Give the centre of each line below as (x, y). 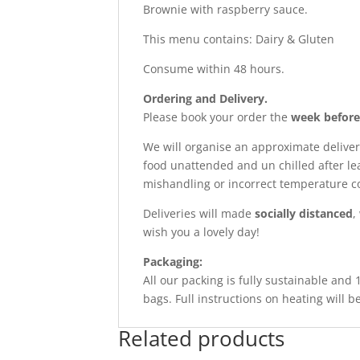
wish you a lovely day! (201, 232)
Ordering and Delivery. (205, 99)
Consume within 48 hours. (214, 69)
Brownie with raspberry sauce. (225, 10)
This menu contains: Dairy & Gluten (239, 39)
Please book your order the (217, 117)
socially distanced (304, 214)
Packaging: (173, 262)
